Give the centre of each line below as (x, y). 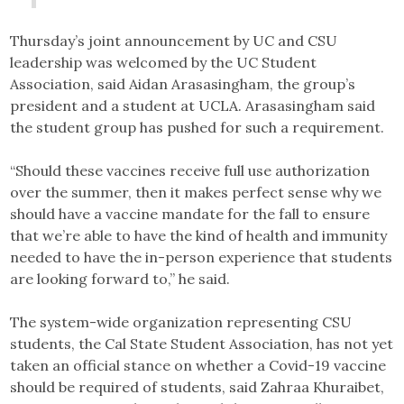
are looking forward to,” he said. (120, 279)
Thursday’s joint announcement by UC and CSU (174, 41)
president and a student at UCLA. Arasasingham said (193, 106)
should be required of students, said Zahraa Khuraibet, (197, 387)
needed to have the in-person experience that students (202, 257)
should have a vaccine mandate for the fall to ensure (190, 214)
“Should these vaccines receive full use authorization (190, 171)
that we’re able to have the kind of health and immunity (199, 236)
